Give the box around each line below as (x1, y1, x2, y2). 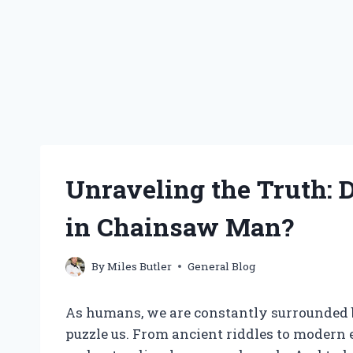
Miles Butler (107, 258, 173, 273)
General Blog (188, 258, 256, 273)
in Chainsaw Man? (65, 210, 294, 244)
